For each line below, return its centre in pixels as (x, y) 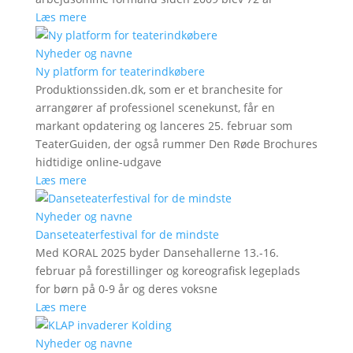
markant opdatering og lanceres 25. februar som (163, 125)
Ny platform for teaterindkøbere (120, 71)
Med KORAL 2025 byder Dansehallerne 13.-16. (157, 252)
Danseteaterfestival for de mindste (127, 234)
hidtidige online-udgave (98, 162)
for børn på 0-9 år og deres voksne (126, 288)
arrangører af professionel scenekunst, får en (155, 107)
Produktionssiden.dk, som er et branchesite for (159, 89)
